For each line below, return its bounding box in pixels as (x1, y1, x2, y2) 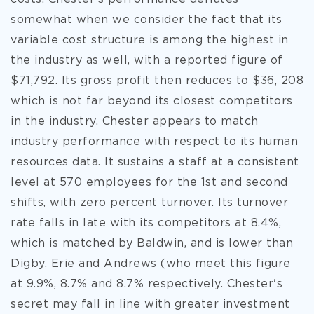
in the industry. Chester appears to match (11, 116, 259, 127)
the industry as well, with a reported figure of (11, 55, 283, 66)
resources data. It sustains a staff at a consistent (11, 157, 299, 168)
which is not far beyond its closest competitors (11, 96, 293, 107)
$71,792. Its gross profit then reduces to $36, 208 (11, 76, 303, 86)
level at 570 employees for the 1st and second (11, 177, 288, 188)
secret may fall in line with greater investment (11, 299, 290, 310)
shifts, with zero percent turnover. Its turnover (11, 198, 288, 208)
